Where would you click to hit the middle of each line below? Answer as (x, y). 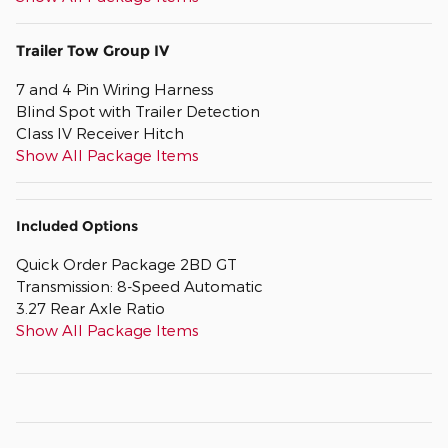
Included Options (77, 226)
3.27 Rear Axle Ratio (90, 308)
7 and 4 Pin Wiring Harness (114, 89)
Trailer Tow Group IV (92, 51)
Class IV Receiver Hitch (100, 133)
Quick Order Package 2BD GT (126, 264)
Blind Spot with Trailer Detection (138, 111)
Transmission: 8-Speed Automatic (139, 286)
